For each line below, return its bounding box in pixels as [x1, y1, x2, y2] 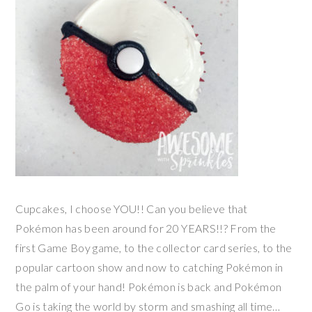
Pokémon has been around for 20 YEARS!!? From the [15, 221, 276, 235]
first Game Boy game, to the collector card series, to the [15, 240, 292, 254]
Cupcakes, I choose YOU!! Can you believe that [15, 201, 248, 215]
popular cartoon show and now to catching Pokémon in [15, 260, 283, 274]
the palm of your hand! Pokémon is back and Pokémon [15, 279, 282, 293]
